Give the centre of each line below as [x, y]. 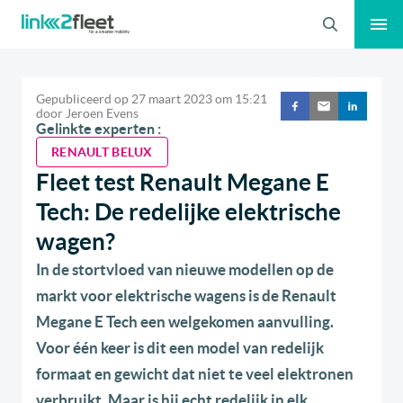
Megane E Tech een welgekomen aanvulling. [185, 322]
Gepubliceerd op [82, 99]
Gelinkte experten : [99, 129]
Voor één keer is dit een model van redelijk [180, 348]
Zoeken [59, 15]
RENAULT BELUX [102, 152]
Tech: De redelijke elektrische [188, 212]
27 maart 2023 [172, 99]
